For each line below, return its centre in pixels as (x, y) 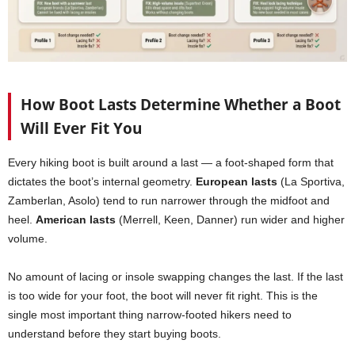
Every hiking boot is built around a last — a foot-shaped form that (171, 163)
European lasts (237, 182)
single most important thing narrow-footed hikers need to (150, 315)
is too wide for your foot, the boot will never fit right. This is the (163, 296)
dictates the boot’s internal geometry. (102, 182)
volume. (28, 239)
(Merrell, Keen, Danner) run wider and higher (230, 220)
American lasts (76, 220)
